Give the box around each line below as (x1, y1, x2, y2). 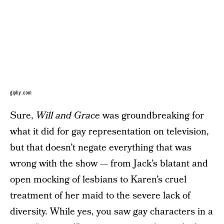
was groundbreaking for (100, 108, 204, 122)
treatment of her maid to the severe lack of (10, 188, 190, 202)
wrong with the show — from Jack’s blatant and (10, 156, 208, 170)
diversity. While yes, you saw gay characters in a (10, 204, 213, 218)
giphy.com (10, 89, 31, 95)
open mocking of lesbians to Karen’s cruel (10, 172, 186, 186)
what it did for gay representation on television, (10, 124, 209, 138)
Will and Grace (36, 108, 100, 122)
